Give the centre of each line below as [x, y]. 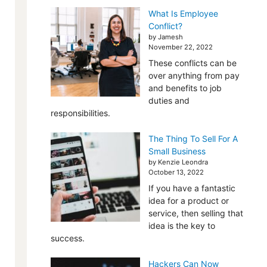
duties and [169, 100]
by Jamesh [165, 37]
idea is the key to [181, 226]
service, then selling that [195, 213]
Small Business [177, 151]
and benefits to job [185, 88]
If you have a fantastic [192, 188]
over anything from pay [194, 75]
